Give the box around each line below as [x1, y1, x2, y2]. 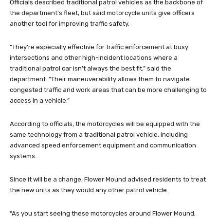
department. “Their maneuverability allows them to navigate [10, 75, 190, 83]
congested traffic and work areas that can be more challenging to [10, 86, 207, 93]
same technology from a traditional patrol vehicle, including [10, 130, 188, 138]
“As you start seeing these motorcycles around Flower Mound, [10, 209, 196, 217]
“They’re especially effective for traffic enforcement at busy [10, 43, 188, 51]
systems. [10, 152, 36, 160]
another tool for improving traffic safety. [10, 19, 129, 27]
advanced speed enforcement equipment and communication [10, 141, 196, 149]
